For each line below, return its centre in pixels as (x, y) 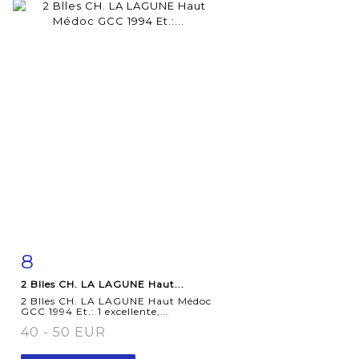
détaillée (65, 293)
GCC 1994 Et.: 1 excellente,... (95, 311)
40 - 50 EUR (63, 332)
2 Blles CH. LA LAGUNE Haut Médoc (116, 301)
